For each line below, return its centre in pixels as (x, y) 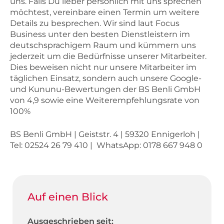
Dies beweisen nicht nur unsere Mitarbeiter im (103, 67)
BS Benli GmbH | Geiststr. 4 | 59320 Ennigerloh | (105, 134)
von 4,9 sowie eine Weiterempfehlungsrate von (105, 100)
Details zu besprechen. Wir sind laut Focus (95, 23)
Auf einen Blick (68, 196)
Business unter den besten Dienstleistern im (100, 34)
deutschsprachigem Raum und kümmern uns (103, 45)
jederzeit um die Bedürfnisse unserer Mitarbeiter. (108, 56)
